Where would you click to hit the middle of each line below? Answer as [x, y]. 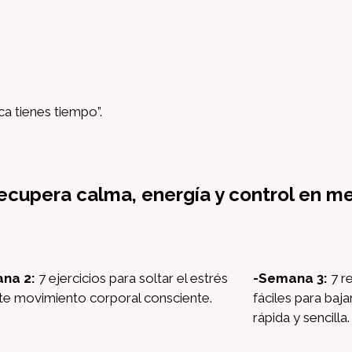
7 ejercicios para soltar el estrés [131, 279]
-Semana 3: [290, 279]
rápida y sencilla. [301, 318]
